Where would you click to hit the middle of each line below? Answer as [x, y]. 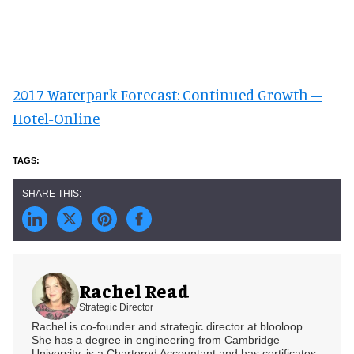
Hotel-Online [56, 118]
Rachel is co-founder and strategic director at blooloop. [169, 326]
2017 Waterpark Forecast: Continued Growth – [168, 94]
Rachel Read [134, 290]
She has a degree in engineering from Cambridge [156, 339]
